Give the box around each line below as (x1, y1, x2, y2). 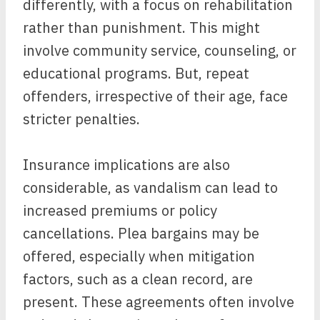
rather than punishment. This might (23, 18, 260, 37)
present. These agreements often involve (23, 292, 294, 311)
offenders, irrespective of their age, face (23, 86, 288, 106)
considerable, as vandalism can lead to (23, 178, 278, 197)
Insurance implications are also (23, 155, 230, 174)
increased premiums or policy (23, 201, 217, 220)
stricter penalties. (23, 109, 140, 129)
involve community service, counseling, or (23, 41, 296, 60)
